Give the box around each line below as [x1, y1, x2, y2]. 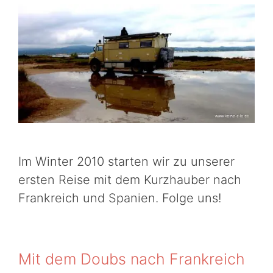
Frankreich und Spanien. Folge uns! [18, 190, 221, 205]
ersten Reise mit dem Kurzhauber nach [18, 172, 241, 187]
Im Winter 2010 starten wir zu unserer [18, 154, 235, 169]
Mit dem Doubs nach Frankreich [18, 249, 245, 268]
